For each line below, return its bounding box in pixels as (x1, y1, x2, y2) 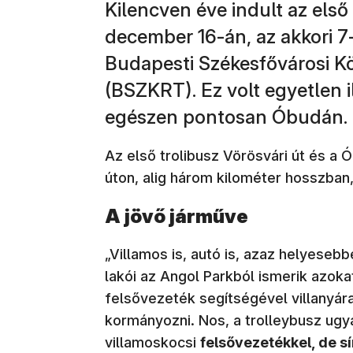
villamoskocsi (105, 333, 200, 351)
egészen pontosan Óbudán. (105, 105, 347, 128)
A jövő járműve (105, 204, 248, 228)
